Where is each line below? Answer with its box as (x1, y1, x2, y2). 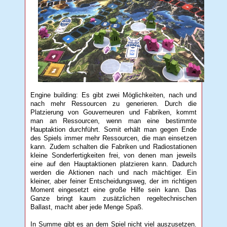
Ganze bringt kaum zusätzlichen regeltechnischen (30, 194, 197, 202)
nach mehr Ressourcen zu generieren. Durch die (30, 99, 197, 107)
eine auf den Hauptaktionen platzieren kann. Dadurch (30, 160, 197, 168)
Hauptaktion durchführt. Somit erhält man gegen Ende (30, 125, 197, 133)
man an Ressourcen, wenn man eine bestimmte (30, 117, 197, 125)
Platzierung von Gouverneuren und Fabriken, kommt (30, 108, 197, 116)
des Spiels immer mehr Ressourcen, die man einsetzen (30, 134, 197, 142)
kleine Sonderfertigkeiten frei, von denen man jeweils (30, 151, 197, 159)
